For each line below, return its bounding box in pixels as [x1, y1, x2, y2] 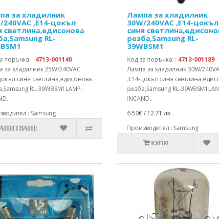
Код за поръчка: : [127, 55, 178, 64]
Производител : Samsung [127, 124, 198, 132]
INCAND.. [127, 94, 153, 103]
